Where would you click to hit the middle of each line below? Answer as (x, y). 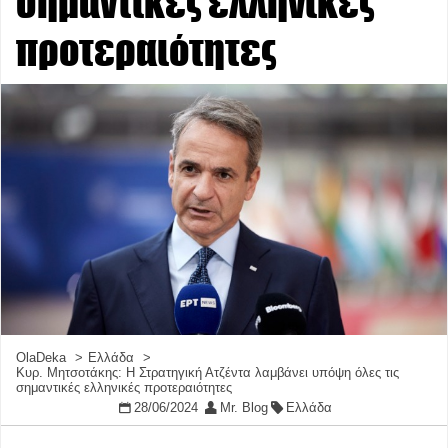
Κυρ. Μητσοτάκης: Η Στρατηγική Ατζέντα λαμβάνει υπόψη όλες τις (207, 373)
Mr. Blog (243, 408)
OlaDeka (41, 358)
